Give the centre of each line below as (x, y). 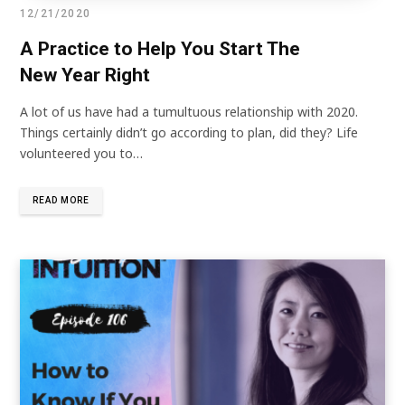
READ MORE (61, 201)
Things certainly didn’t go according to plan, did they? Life (189, 133)
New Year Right (85, 75)
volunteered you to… (81, 154)
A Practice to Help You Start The (160, 49)
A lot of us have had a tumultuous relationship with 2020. (189, 112)
